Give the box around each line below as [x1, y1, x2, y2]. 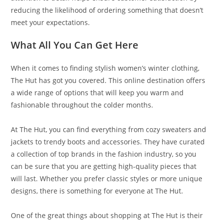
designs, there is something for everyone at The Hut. [11, 186, 184, 196]
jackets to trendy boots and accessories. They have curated [11, 137, 205, 147]
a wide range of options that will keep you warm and [11, 88, 184, 98]
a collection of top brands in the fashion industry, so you [11, 149, 197, 159]
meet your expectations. [11, 18, 90, 27]
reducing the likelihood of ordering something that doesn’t [11, 5, 204, 15]
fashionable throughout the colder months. [11, 100, 154, 110]
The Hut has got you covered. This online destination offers [11, 76, 206, 85]
